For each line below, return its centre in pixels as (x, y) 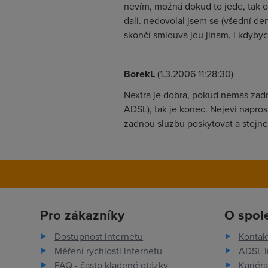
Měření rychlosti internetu (109, 251)
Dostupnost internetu (99, 236)
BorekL (139, 74)
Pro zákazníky (83, 215)
